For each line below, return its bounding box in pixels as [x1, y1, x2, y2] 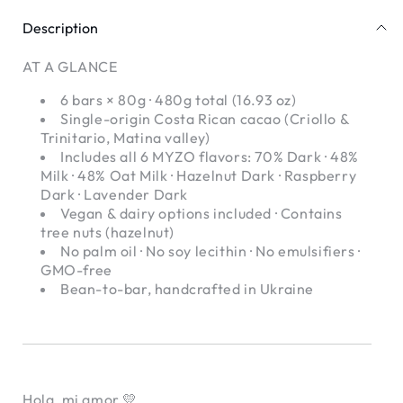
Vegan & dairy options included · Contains [60, 203, 343, 222]
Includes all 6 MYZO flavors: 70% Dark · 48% [60, 147, 359, 166]
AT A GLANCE [22, 57, 118, 76]
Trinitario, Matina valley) [40, 128, 210, 147]
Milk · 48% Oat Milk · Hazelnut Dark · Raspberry [40, 166, 357, 184]
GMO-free [40, 260, 112, 279]
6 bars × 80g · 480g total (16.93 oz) [60, 90, 297, 109]
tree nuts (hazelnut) [40, 222, 175, 241]
